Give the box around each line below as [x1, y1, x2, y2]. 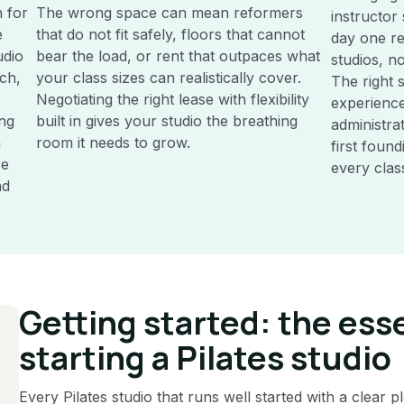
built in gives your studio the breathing [35, 111, 298, 130]
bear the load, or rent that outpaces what [35, 46, 320, 65]
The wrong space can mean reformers [35, 3, 303, 22]
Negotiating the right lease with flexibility [35, 89, 309, 108]
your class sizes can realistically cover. [35, 68, 301, 87]
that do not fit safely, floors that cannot [35, 24, 305, 43]
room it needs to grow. [35, 133, 190, 151]
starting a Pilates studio [18, 335, 391, 380]
